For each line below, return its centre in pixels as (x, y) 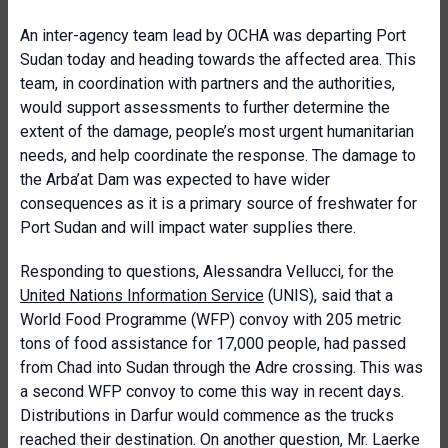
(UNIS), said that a (328, 295)
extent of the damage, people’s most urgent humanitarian (217, 131)
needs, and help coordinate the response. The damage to (218, 155)
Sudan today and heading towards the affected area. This (218, 59)
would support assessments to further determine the (205, 107)
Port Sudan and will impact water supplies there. (188, 227)
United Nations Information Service (142, 295)
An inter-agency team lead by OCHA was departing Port (213, 35)
